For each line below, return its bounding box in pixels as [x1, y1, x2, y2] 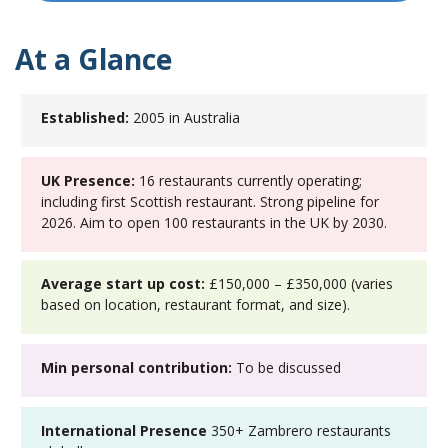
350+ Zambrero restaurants [206, 420, 391, 440]
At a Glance [15, 39, 172, 78]
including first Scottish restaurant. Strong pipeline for [40, 191, 379, 211]
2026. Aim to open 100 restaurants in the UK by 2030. [40, 212, 387, 232]
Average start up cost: [40, 273, 205, 293]
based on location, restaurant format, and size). [40, 294, 350, 314]
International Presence [40, 420, 207, 440]
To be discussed [231, 357, 341, 377]
